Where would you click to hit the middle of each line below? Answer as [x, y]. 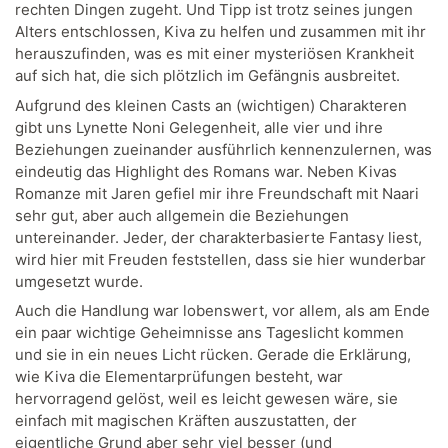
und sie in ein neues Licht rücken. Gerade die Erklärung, [213, 355]
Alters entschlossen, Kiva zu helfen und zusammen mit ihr [220, 32]
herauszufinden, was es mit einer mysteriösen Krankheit [214, 54]
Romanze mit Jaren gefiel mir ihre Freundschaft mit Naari [217, 193]
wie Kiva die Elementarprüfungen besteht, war [179, 377]
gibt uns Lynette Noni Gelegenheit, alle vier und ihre [199, 127]
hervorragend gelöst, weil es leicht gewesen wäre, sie [206, 399]
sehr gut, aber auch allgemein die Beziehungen [182, 215]
